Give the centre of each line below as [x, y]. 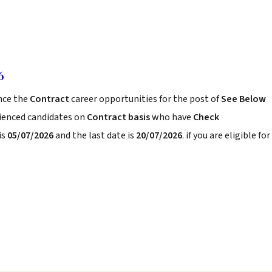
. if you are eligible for [226, 135]
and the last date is [95, 135]
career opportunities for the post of [146, 99]
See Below [243, 99]
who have [172, 117]
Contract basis [118, 117]
